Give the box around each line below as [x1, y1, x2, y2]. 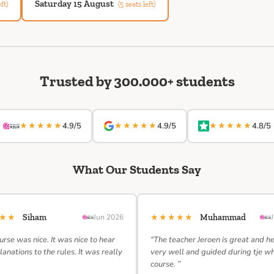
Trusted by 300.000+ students [39, 72, 235, 90]
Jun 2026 [94, 212, 124, 222]
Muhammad [200, 212, 246, 223]
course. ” [150, 259, 180, 270]
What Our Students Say [73, 162, 201, 177]
